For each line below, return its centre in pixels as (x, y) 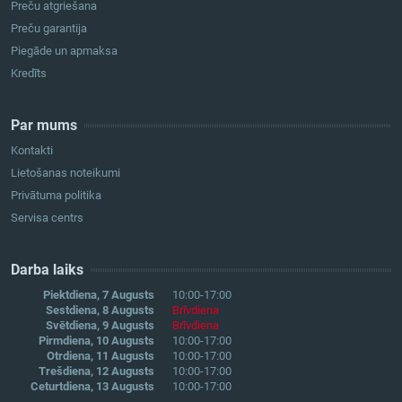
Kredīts (29, 74)
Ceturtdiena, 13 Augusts (92, 387)
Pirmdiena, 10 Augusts (96, 341)
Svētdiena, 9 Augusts (100, 326)
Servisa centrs (47, 218)
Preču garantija (49, 29)
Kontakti (32, 151)
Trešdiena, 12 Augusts (96, 371)
